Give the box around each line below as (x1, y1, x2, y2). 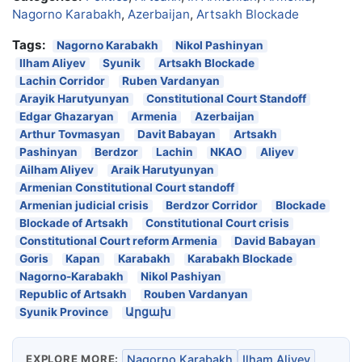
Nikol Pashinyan (175, 39, 264, 53)
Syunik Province (19, 305, 108, 319)
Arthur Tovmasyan (19, 128, 120, 141)
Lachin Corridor (19, 74, 105, 88)
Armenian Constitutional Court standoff (19, 181, 234, 195)
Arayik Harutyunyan (19, 92, 129, 106)
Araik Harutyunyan (111, 163, 215, 177)
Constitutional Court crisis (145, 217, 290, 230)
